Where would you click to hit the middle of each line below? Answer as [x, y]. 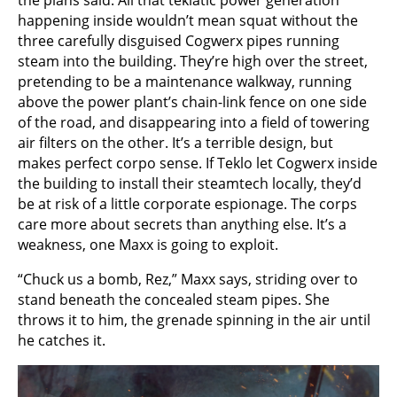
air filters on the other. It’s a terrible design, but [175, 143]
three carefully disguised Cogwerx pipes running [179, 41]
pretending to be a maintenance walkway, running [185, 82]
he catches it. [62, 341]
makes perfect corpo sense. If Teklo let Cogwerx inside [198, 163]
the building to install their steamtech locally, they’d [190, 184]
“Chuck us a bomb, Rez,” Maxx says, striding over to [188, 280]
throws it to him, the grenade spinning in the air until [194, 320]
